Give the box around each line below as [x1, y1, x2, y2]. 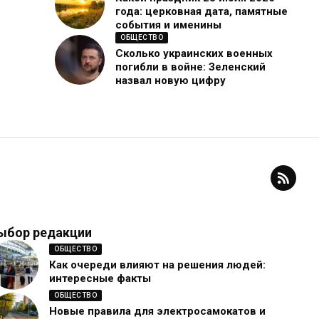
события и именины [115, 19, 222, 32]
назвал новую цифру [115, 74, 226, 88]
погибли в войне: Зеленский [115, 61, 266, 74]
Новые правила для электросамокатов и [49, 304, 266, 318]
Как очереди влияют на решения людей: [49, 258, 266, 272]
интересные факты [49, 272, 151, 286]
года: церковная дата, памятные [115, 5, 288, 19]
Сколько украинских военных [115, 47, 273, 61]
